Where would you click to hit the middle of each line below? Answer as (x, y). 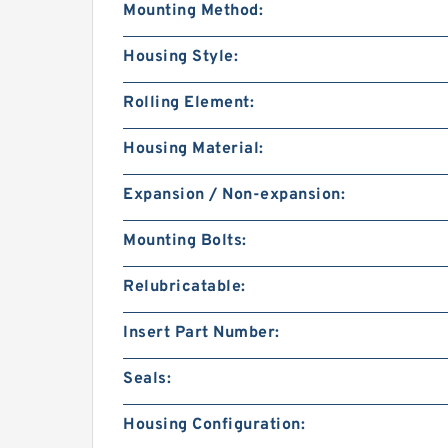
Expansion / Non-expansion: (234, 195)
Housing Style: (180, 57)
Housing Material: (193, 149)
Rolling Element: (188, 103)
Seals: (147, 379)
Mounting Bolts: (185, 241)
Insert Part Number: (201, 333)
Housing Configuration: (214, 425)
